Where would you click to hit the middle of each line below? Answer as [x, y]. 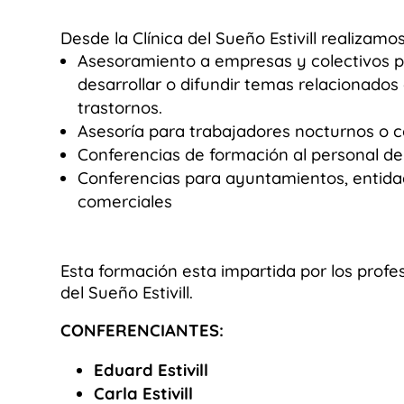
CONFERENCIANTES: [142, 331]
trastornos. [119, 108]
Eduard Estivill [151, 370]
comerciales [124, 202]
